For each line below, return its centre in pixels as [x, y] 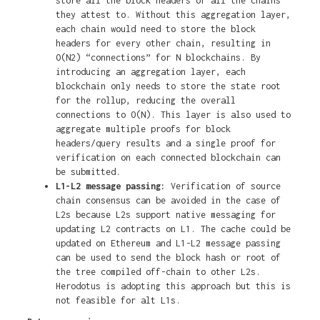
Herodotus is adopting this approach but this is [173, 286]
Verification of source [225, 186]
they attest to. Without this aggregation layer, [173, 15]
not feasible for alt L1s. [118, 301]
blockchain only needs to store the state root [168, 86]
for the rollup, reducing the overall [145, 101]
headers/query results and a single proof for [165, 144]
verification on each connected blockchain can [168, 158]
